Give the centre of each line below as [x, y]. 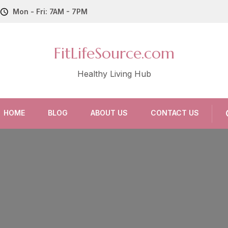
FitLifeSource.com [114, 53]
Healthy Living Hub [114, 74]
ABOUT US [109, 113]
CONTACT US [175, 113]
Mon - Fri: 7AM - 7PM [50, 11]
